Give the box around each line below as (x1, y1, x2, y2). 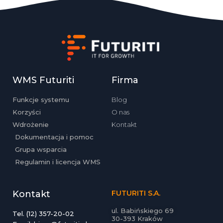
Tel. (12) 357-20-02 (12, 209, 74, 218)
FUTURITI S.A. (111, 188, 160, 198)
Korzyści (12, 108, 41, 116)
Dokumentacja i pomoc (15, 132, 94, 141)
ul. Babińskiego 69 (111, 206, 174, 215)
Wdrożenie (12, 120, 49, 128)
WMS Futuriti (12, 74, 74, 86)
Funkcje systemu (12, 95, 69, 104)
